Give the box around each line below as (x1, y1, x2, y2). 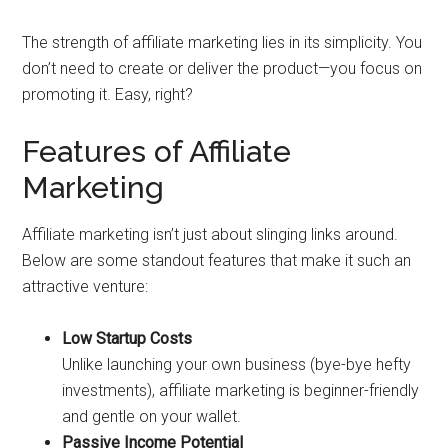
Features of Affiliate (22, 134, 292, 169)
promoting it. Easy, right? (22, 85, 194, 104)
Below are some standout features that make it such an (22, 251, 412, 270)
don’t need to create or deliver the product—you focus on (22, 59, 423, 78)
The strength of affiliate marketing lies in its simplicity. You (22, 33, 423, 52)
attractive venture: (22, 277, 149, 296)
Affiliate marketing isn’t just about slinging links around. (22, 225, 399, 244)
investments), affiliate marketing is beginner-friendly (62, 381, 420, 400)
